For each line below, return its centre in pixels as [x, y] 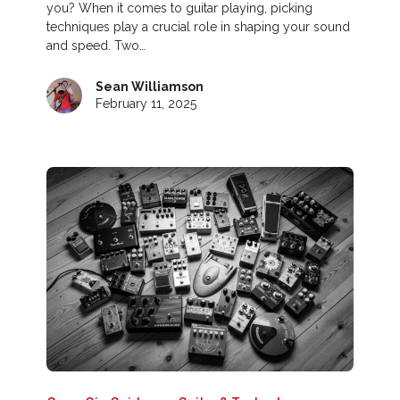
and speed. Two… [96, 45]
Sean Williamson [150, 86]
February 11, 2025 [146, 103]
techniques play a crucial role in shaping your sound [199, 26]
